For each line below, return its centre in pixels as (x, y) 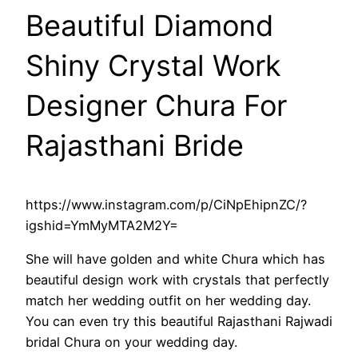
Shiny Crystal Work (153, 65)
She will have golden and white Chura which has (175, 259)
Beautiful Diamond (149, 25)
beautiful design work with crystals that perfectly (177, 279)
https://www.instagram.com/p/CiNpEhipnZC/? (166, 204)
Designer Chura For (156, 105)
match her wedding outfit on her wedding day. (168, 300)
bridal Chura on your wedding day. (131, 342)
